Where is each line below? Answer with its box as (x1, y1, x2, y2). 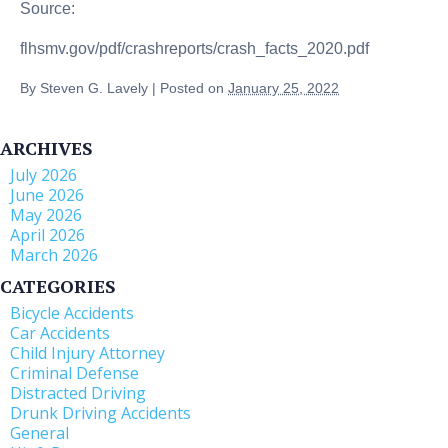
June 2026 (10, 183, 84, 206)
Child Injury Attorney (10, 341, 165, 364)
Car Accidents (10, 321, 110, 344)
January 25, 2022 (228, 79, 339, 96)
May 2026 (10, 203, 82, 226)
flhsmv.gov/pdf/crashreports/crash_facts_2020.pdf (20, 39, 369, 57)
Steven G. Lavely (40, 79, 148, 96)
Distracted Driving (10, 381, 146, 404)
